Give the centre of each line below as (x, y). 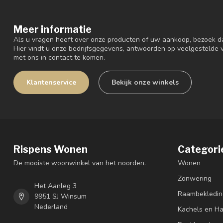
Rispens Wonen (51, 150)
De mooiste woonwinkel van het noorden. (80, 163)
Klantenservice (51, 83)
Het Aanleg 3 (56, 186)
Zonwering (195, 179)
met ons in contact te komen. (59, 58)
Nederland (51, 207)
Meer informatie (53, 30)
